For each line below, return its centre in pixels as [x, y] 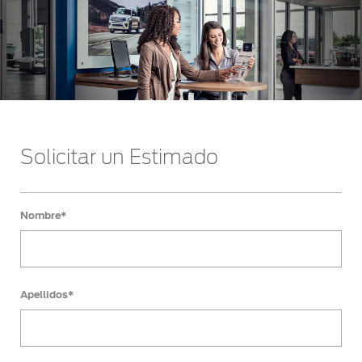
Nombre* [43, 216]
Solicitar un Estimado [119, 159]
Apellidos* [47, 295]
